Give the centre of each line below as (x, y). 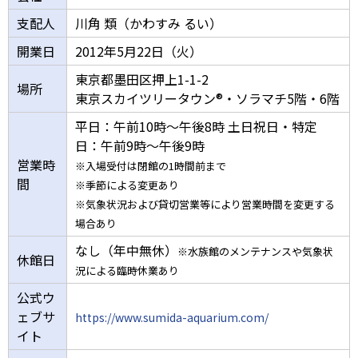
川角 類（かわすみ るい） (149, 24)
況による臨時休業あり (127, 271)
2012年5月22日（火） (139, 52)
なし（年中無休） (126, 251)
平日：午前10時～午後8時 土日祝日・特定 (196, 127)
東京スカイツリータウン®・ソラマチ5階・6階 (207, 99)
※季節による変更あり (127, 185)
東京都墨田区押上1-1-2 (142, 80)
